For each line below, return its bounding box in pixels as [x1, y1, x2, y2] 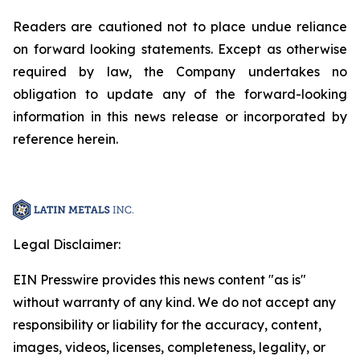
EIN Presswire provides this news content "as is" [13, 272, 306, 288]
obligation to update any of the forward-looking [13, 86, 347, 102]
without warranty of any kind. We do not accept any [13, 294, 336, 310]
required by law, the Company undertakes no [13, 63, 347, 80]
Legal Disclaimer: [13, 236, 121, 252]
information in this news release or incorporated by [13, 108, 347, 125]
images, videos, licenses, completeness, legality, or [13, 339, 325, 355]
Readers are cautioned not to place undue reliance [13, 18, 347, 35]
